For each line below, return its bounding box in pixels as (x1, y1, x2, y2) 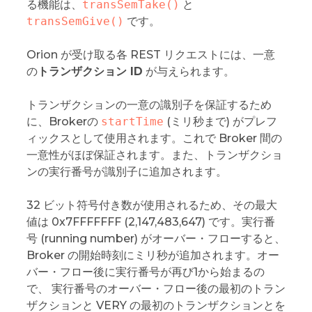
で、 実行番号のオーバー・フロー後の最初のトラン (26, 281, 286, 295)
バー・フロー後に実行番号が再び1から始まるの (26, 265, 265, 279)
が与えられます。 (142, 64, 235, 78)
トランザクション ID (37, 64, 143, 78)
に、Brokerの (26, 114, 101, 128)
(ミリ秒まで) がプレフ (163, 114, 277, 128)
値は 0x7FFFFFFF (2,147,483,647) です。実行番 (26, 214, 275, 228)
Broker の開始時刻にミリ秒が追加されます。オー (26, 248, 279, 262)
